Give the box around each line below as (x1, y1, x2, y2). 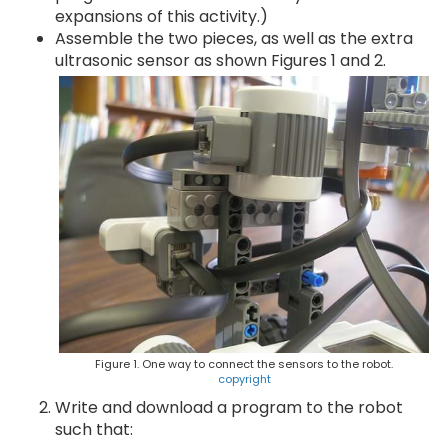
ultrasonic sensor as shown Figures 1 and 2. (55, 49, 386, 72)
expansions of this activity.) (55, 5, 268, 28)
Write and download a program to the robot (55, 396, 403, 419)
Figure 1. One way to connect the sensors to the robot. (95, 356, 393, 372)
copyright (217, 371, 271, 387)
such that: (55, 418, 133, 441)
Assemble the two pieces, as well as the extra (55, 27, 413, 50)
